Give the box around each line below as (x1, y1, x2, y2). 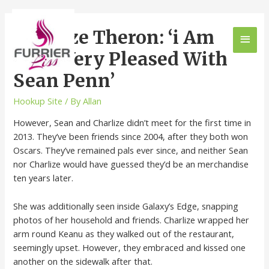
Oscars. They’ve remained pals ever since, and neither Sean (13, 144, 249, 157)
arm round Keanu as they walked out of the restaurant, (13, 227, 235, 240)
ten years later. (13, 172, 74, 184)
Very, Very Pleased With (13, 47, 228, 70)
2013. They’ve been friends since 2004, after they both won (13, 130, 249, 143)
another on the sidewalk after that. (13, 255, 153, 267)
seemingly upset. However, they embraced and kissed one (13, 241, 246, 253)
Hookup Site (13, 94, 63, 107)
